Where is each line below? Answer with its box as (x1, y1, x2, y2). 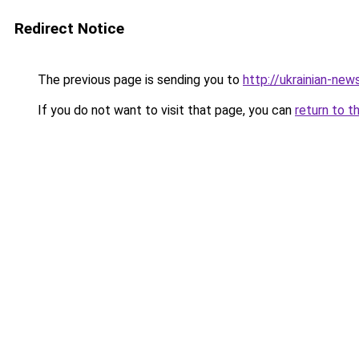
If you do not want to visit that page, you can (34, 103, 295, 118)
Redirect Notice (14, 19, 124, 38)
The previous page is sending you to (34, 72, 243, 87)
